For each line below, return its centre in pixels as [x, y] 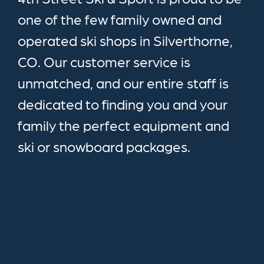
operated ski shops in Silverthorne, [125, 39]
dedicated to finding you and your [123, 103]
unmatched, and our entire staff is [123, 82]
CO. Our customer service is [104, 61]
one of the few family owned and [120, 18]
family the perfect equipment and [123, 124]
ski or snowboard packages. [104, 146]
